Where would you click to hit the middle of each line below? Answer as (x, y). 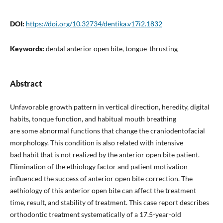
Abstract (26, 83)
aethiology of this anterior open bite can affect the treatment (103, 191)
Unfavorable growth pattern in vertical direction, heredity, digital (110, 107)
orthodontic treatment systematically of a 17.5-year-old (95, 215)
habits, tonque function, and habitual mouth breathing (93, 119)
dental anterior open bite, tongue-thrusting (111, 48)
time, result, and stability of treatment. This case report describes (109, 203)
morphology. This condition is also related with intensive (96, 143)
